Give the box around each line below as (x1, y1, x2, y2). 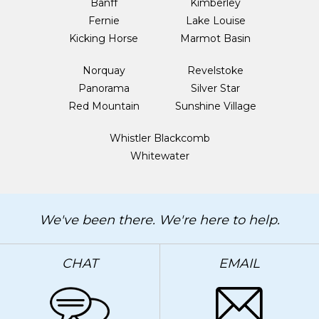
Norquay (82, 63, 125, 77)
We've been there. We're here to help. (39, 211, 280, 228)
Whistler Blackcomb (109, 131, 210, 145)
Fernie (88, 14, 120, 27)
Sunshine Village (174, 99, 256, 113)
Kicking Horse (69, 31, 138, 45)
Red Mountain (68, 99, 140, 113)
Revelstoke (187, 63, 244, 77)
